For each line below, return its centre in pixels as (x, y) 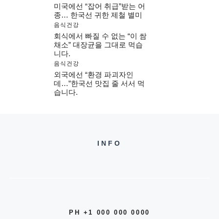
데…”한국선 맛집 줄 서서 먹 (99, 84)
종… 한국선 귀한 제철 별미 (98, 15)
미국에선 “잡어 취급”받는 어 (99, 6)
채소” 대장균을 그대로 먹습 (98, 45)
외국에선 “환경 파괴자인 (94, 75)
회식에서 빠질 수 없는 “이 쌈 (100, 36)
